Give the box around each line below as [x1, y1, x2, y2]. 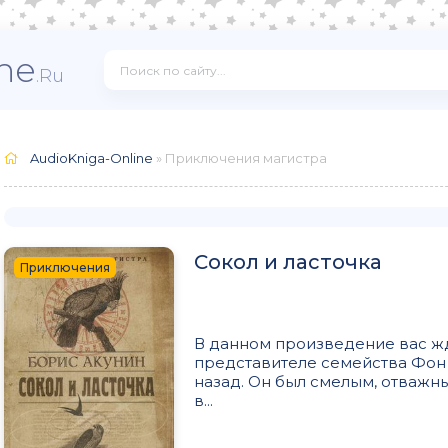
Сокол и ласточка [194, 250, 382, 274]
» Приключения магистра [153, 150, 327, 166]
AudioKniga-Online [30, 150, 153, 166]
